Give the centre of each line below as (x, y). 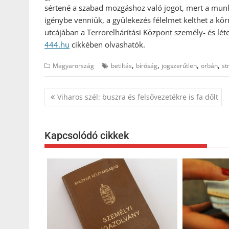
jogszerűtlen (179, 65)
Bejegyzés (72, 94)
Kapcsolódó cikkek (87, 135)
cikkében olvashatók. (107, 44)
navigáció (71, 108)
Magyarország (73, 65)
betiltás (121, 65)
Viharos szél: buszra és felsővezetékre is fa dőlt (138, 97)
